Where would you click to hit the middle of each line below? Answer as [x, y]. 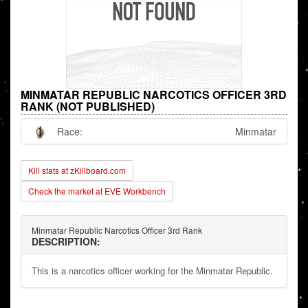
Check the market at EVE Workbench [97, 191]
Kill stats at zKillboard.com [77, 170]
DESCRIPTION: [66, 242]
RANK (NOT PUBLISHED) [88, 107]
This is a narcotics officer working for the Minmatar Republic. [152, 271]
